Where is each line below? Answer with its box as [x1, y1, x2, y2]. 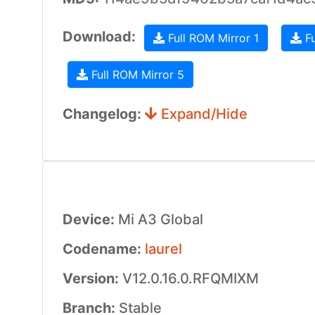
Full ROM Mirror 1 [164, 31, 259, 45]
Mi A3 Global [117, 211, 203, 228]
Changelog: [62, 105, 145, 122]
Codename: [62, 240, 145, 257]
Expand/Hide [157, 105, 247, 122]
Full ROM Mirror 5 [87, 67, 184, 82]
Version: [62, 270, 122, 287]
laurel [144, 240, 182, 257]
